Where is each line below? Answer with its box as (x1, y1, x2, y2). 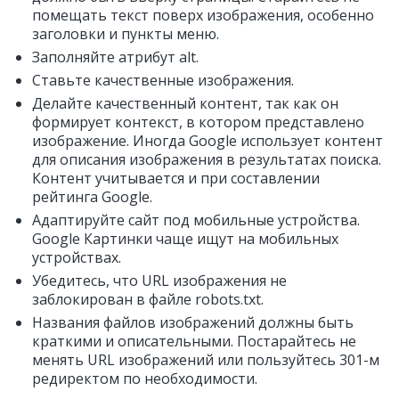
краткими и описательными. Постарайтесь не (32, 331, 356, 351)
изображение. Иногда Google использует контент (32, 131, 383, 151)
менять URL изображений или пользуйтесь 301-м (32, 350, 379, 370)
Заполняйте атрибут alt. (32, 47, 199, 67)
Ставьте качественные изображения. (32, 70, 294, 90)
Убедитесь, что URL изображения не (32, 271, 287, 290)
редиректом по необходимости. (32, 369, 257, 388)
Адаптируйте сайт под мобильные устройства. (32, 210, 360, 230)
